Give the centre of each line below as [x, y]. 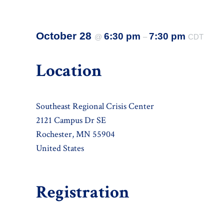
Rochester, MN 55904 [75, 134]
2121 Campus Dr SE [71, 120]
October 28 [65, 36]
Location [69, 71]
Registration [83, 192]
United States [60, 148]
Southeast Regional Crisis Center [95, 106]
